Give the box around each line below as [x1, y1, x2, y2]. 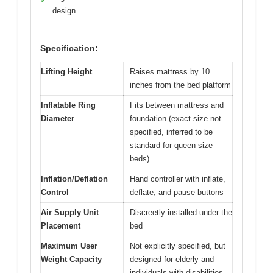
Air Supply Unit [41, 207, 99, 217]
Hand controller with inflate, [130, 174, 225, 183]
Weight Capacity [41, 254, 102, 264]
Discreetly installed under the [130, 207, 232, 217]
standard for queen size [130, 140, 213, 150]
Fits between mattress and [130, 100, 224, 110]
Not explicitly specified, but [130, 241, 225, 250]
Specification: [40, 43, 98, 53]
